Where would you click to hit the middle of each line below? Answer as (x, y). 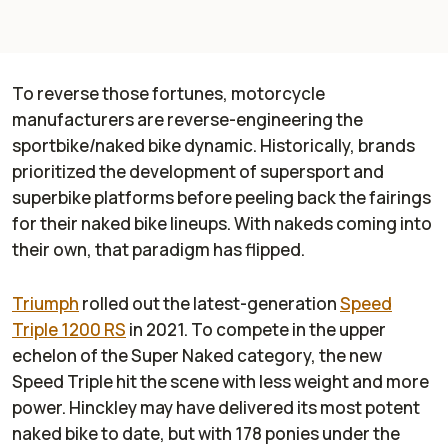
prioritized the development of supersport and (198, 172)
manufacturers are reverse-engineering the (187, 120)
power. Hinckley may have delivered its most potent (216, 408)
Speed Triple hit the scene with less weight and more (220, 382)
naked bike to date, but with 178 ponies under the (206, 434)
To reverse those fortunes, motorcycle (168, 94)
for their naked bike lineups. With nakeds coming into (222, 224)
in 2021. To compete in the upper (256, 330)
